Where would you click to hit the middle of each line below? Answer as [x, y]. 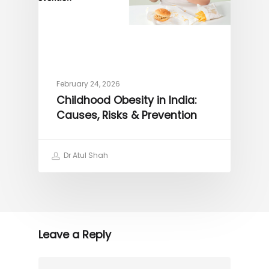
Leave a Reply [75, 235]
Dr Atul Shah [85, 156]
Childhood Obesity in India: [126, 101]
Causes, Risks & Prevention [127, 116]
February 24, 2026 [88, 84]
